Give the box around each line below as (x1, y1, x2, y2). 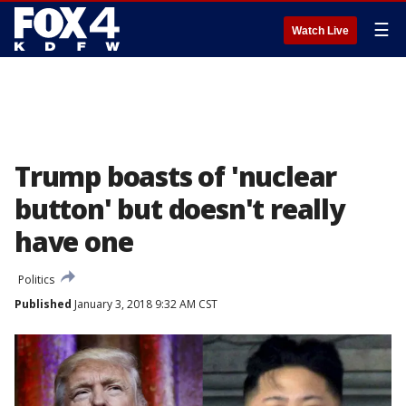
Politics (18, 272, 54, 287)
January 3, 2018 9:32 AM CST (72, 296, 217, 312)
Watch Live (292, 24, 349, 37)
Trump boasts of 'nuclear (14, 158, 337, 195)
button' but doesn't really (14, 190, 344, 227)
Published (14, 296, 72, 312)
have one (14, 223, 133, 260)
